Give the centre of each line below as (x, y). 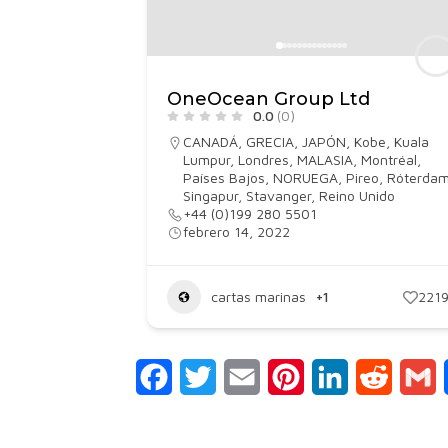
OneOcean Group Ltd (268, 99)
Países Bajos (224, 177)
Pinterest (337, 377)
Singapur (210, 195)
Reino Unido (357, 195)
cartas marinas (258, 296)
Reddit (416, 377)
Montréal (389, 159)
